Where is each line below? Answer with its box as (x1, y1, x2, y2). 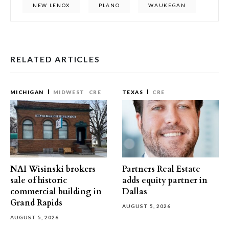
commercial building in (10, 186, 102, 197)
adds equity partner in (122, 175, 208, 186)
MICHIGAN (10, 89, 44, 95)
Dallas (122, 186, 147, 197)
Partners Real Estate (122, 164, 200, 175)
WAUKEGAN (148, 2, 186, 8)
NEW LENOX (33, 2, 71, 8)
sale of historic (10, 175, 67, 186)
